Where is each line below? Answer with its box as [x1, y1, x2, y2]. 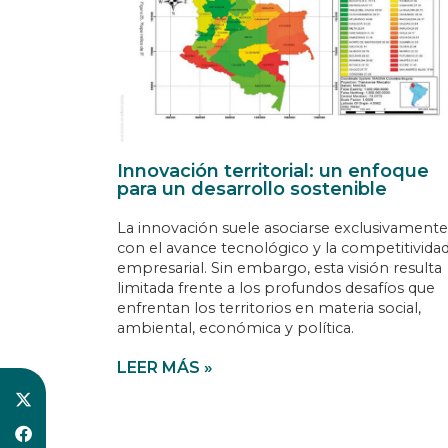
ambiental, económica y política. [117, 319, 354, 338]
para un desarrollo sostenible [117, 178, 387, 201]
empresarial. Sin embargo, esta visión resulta [117, 259, 442, 278]
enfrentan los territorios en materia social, [117, 299, 421, 318]
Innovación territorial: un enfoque [117, 160, 429, 183]
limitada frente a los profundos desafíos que [117, 279, 435, 298]
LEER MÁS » [117, 358, 213, 378]
